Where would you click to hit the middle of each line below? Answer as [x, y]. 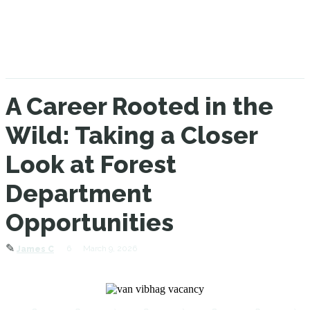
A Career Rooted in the [139, 106]
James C [35, 249]
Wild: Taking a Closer [131, 135]
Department [79, 193]
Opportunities [90, 222]
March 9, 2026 [110, 248]
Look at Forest [91, 164]
